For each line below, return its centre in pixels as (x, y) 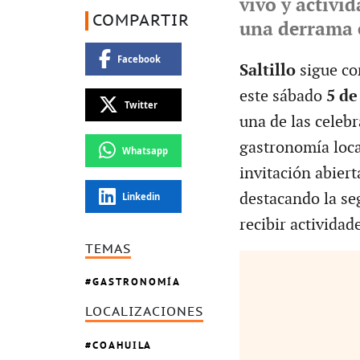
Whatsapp (145, 150)
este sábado (282, 96)
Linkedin (141, 196)
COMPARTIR (141, 20)
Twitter (141, 104)
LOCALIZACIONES (144, 312)
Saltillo (269, 70)
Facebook (139, 59)
